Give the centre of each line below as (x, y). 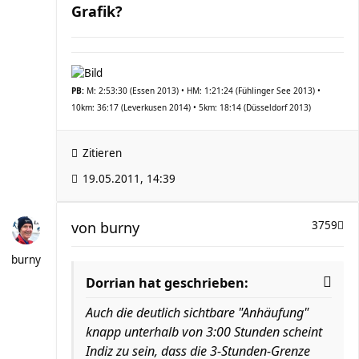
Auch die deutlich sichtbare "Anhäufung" (197, 313)
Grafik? (97, 11)
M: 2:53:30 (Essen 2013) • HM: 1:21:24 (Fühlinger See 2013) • (202, 91)
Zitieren (102, 153)
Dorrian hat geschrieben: (167, 283)
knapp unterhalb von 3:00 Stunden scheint (204, 332)
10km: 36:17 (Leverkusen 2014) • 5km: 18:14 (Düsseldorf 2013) (191, 107)
